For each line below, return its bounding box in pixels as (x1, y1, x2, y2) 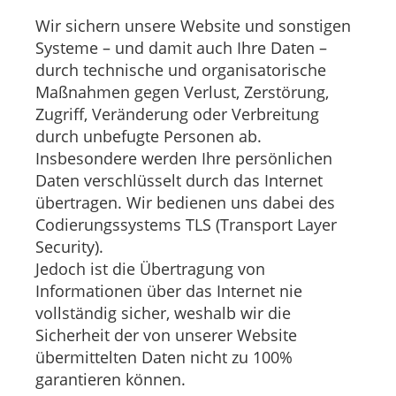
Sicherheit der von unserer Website (35, 324, 297, 346)
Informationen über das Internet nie (35, 279, 302, 301)
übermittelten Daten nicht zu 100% (35, 346, 293, 368)
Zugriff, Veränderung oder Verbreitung (35, 103, 319, 125)
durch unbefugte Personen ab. (35, 125, 262, 147)
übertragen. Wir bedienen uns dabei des (35, 191, 335, 213)
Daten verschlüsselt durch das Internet (35, 169, 323, 191)
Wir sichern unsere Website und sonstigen (35, 14, 351, 36)
